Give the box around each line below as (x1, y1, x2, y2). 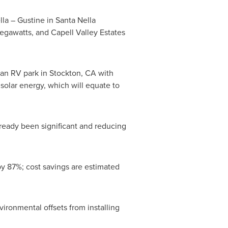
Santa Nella (55, 14, 96, 26)
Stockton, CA (49, 67, 96, 79)
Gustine (17, 14, 45, 26)
